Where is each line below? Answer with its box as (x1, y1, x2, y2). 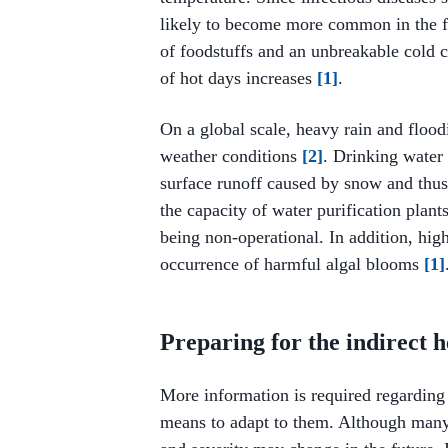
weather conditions (160, 146, 302, 166)
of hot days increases (160, 68, 317, 88)
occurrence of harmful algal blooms (160, 254, 424, 274)
